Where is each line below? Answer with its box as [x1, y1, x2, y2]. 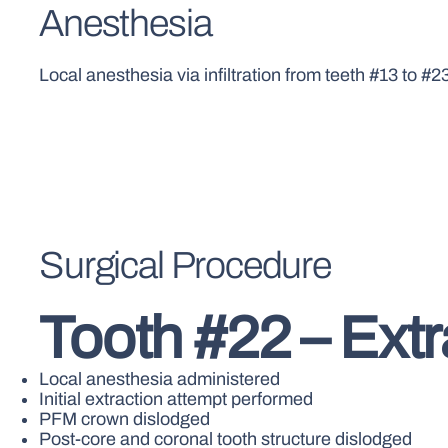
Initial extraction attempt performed [39, 388, 314, 409]
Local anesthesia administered [39, 368, 281, 389]
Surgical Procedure [39, 245, 331, 287]
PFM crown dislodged [39, 408, 211, 429]
